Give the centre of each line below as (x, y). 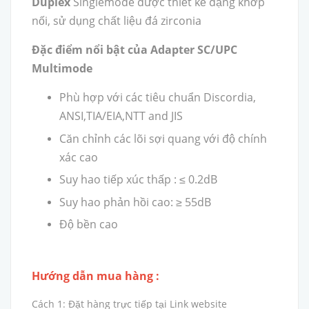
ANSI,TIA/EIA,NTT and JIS (121, 116)
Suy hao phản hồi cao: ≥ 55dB (135, 202)
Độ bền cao (90, 225)
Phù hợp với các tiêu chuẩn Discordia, (158, 97)
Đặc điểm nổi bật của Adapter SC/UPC (134, 50)
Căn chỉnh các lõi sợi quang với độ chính (163, 138)
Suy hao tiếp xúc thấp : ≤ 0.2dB (138, 180)
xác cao (79, 157)
